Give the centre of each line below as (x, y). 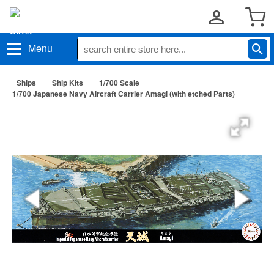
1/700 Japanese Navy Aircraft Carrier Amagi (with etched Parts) (124, 94)
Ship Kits (68, 83)
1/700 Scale (119, 83)
